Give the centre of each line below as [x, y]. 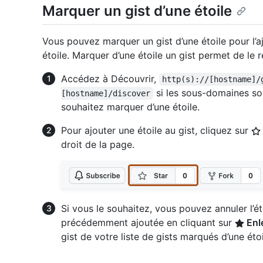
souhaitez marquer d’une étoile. [130, 107]
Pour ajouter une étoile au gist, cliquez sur [156, 131]
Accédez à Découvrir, [110, 79]
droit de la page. [98, 145]
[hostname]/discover [106, 94]
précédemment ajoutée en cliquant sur [148, 223]
